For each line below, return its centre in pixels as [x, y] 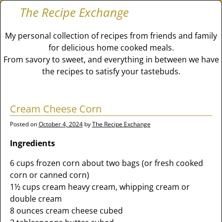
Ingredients [32, 143]
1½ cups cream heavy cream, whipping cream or [100, 187]
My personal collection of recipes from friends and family [111, 36]
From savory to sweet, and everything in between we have [111, 59]
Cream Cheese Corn [55, 109]
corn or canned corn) [49, 175]
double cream [36, 199]
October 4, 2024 [60, 124]
